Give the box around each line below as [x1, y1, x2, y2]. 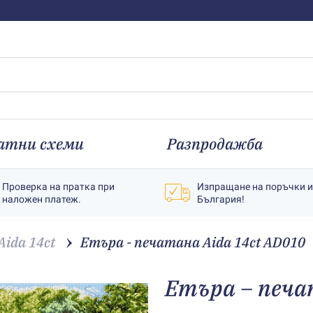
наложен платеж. [2, 194, 81, 205]
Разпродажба [166, 133, 263, 154]
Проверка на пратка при [2, 181, 115, 192]
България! [197, 194, 245, 205]
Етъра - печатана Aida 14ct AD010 [80, 233, 305, 252]
